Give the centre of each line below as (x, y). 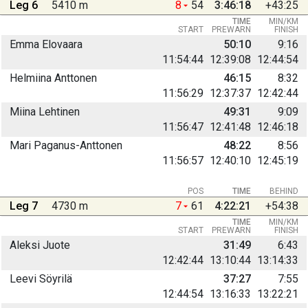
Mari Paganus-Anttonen (66, 145)
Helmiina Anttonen (53, 78)
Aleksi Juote (40, 245)
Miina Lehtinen (45, 111)
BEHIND (284, 191)
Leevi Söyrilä (41, 278)
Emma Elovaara (46, 44)
